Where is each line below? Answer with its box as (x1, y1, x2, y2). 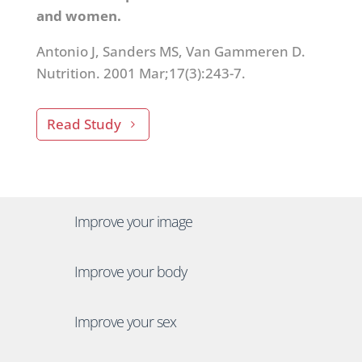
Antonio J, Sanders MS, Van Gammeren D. (36, 41, 305, 61)
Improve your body (74, 262, 187, 282)
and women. (36, 6, 121, 25)
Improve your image (74, 212, 192, 232)
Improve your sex (74, 312, 176, 332)
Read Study (46, 114, 121, 133)
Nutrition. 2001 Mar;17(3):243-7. (36, 63, 246, 82)
